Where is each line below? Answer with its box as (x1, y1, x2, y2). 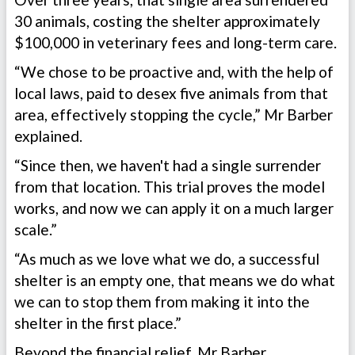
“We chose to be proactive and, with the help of (14, 63, 334, 82)
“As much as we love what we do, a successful (14, 250, 319, 269)
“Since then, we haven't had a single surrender (14, 156, 321, 175)
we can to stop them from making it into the (14, 292, 310, 311)
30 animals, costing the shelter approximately (14, 12, 320, 31)
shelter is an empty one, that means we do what (14, 271, 335, 290)
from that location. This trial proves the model (14, 177, 325, 197)
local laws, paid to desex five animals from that (14, 84, 328, 103)
